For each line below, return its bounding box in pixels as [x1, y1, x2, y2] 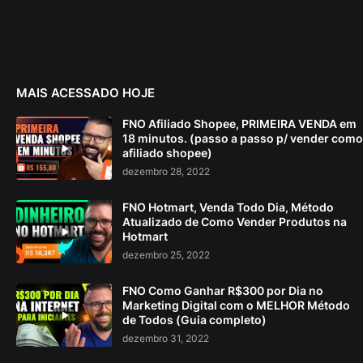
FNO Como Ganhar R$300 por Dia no [122, 283, 323, 297]
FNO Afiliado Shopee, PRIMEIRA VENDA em [122, 116, 357, 130]
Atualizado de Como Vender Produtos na [122, 214, 347, 228]
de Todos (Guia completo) [122, 312, 267, 327]
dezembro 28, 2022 [122, 164, 210, 177]
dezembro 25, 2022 [122, 248, 210, 261]
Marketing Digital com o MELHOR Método [122, 297, 350, 312]
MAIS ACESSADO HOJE [16, 84, 155, 100]
